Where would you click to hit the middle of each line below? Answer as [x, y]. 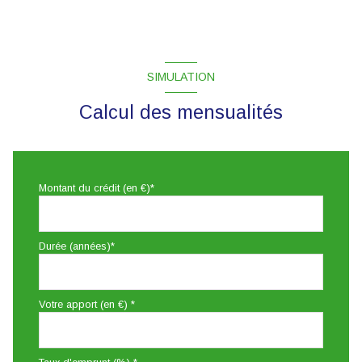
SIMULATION [181, 77]
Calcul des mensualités [181, 112]
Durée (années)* [77, 246]
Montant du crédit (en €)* [97, 187]
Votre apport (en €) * [87, 304]
